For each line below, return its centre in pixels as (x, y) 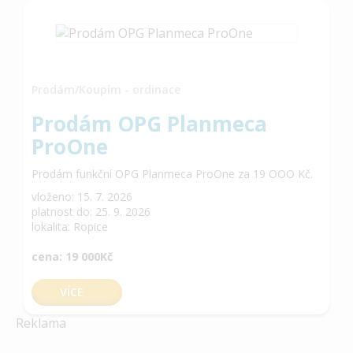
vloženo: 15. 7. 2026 (82, 196)
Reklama (41, 323)
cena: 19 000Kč (72, 256)
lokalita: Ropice (70, 226)
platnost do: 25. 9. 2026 (91, 211)
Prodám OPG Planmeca (149, 123)
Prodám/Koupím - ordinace (106, 89)
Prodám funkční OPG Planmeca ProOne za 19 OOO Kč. (172, 173)
